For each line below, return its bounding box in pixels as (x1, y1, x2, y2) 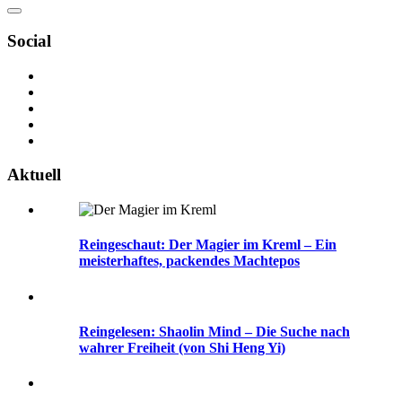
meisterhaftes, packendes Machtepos (79, 253, 300, 269)
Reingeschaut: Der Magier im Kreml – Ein (79, 237, 336, 253)
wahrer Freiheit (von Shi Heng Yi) (79, 339, 285, 355)
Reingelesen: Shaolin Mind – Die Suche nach (79, 323, 350, 339)
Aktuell (7, 165, 61, 185)
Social (7, 31, 51, 50)
